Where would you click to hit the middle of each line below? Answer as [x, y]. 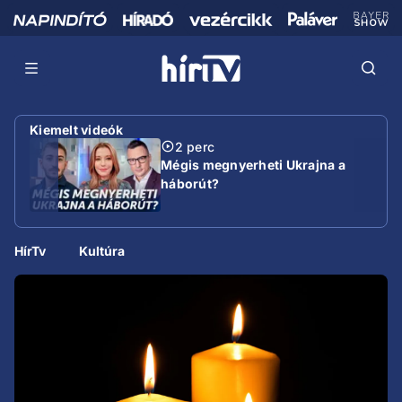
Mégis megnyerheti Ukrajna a [253, 164]
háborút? [190, 183]
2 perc [195, 146]
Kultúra [102, 251]
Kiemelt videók [77, 129]
